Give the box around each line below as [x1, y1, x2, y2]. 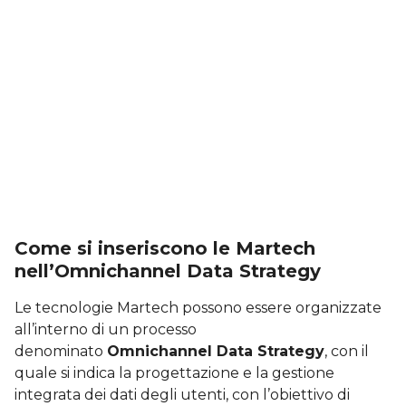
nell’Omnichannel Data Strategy [14, 259, 321, 282]
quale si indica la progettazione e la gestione [14, 363, 334, 382]
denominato [14, 342, 107, 360]
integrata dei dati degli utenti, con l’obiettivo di [14, 385, 350, 403]
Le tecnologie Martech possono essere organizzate [14, 298, 382, 316]
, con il [324, 342, 369, 360]
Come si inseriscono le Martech [14, 237, 315, 259]
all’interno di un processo [14, 320, 197, 338]
